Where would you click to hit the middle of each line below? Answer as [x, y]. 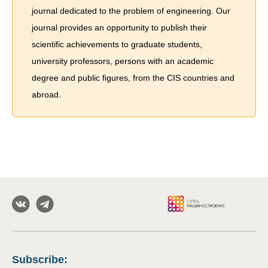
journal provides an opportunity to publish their [119, 28]
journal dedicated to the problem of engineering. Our [131, 11]
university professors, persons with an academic [123, 61]
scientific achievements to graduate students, [117, 45]
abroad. [46, 95]
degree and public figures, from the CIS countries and [133, 78]
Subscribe [38, 260]
